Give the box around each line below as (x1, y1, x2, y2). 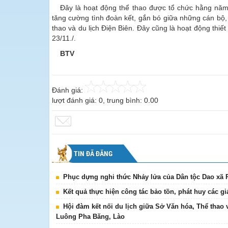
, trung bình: (103, 96, 144, 104)
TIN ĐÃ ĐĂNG (74, 150, 112, 158)
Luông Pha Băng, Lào (56, 213, 125, 220)
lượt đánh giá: (52, 96, 99, 104)
